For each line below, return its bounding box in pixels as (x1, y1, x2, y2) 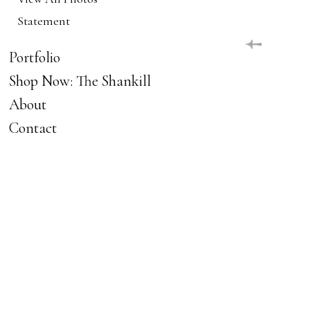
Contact (8, 118, 57, 137)
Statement (17, 12, 70, 28)
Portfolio (8, 48, 60, 66)
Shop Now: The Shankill (8, 71, 151, 90)
